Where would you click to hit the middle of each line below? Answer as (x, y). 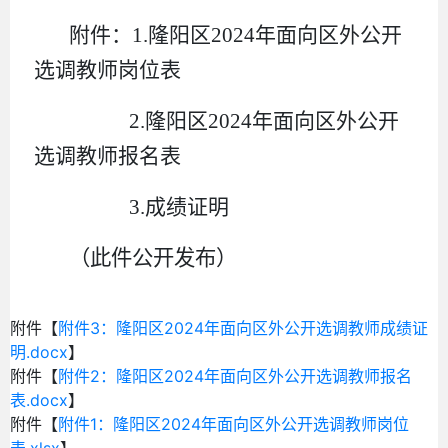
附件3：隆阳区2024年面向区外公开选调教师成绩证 (243, 327)
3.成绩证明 (149, 206)
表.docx (39, 399)
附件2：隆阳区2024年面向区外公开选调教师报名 (235, 375)
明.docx (39, 351)
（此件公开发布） (153, 257)
